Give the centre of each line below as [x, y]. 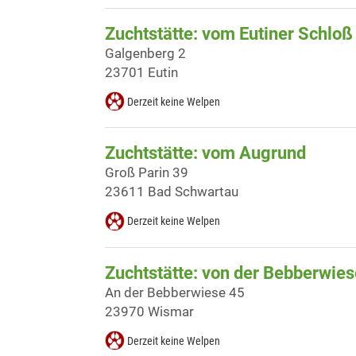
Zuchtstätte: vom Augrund [205, 153]
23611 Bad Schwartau [172, 192]
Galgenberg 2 [145, 54]
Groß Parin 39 [147, 173]
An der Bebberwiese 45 [175, 292]
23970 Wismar [149, 311]
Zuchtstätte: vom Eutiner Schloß [229, 34]
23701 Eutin [141, 73]
